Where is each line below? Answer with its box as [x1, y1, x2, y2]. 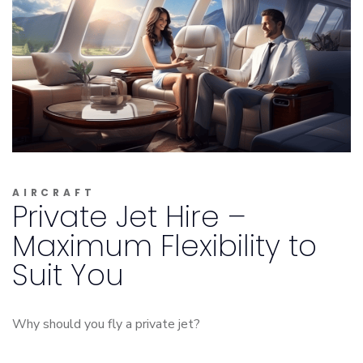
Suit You [12, 254, 124, 296]
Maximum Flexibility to [12, 224, 317, 267]
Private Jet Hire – [12, 195, 246, 237]
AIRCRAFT [12, 185, 96, 199]
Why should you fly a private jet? [12, 314, 200, 333]
